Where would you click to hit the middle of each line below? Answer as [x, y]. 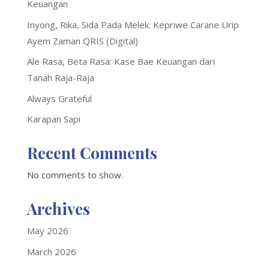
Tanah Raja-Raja [60, 78]
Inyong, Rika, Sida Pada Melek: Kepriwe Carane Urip [133, 24]
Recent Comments [92, 153]
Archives [58, 209]
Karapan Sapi [53, 119]
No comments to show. [75, 175]
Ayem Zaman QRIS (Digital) [82, 41]
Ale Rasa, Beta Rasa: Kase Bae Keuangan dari [121, 62]
